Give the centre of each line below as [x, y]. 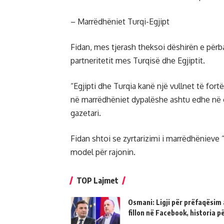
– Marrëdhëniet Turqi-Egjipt [120, 21]
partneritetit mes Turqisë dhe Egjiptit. [138, 60]
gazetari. [86, 113]
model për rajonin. [103, 152]
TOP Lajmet [97, 180]
